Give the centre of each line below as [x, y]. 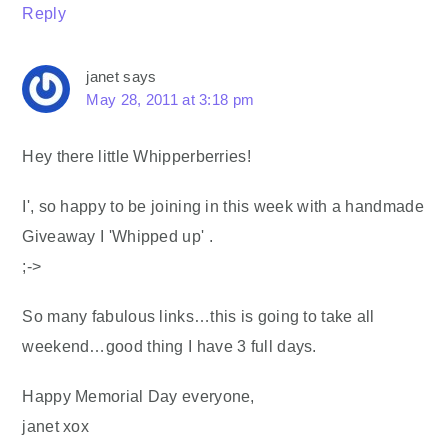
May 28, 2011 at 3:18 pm [170, 100]
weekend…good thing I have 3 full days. [169, 346]
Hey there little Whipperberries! [136, 156]
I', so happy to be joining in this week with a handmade [223, 206]
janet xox [56, 426]
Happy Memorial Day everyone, [138, 396]
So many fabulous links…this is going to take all [198, 316]
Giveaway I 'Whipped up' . [117, 236]
